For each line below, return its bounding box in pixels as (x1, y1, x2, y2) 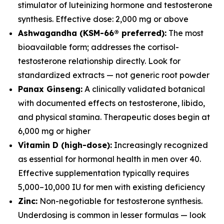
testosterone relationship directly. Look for (18, 56, 180, 66)
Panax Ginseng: (18, 84, 82, 94)
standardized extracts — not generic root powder (18, 70, 209, 80)
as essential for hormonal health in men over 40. (18, 154, 201, 164)
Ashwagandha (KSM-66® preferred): (18, 28, 166, 38)
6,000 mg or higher (18, 126, 90, 136)
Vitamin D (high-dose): (18, 140, 112, 150)
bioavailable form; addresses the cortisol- (18, 42, 179, 52)
